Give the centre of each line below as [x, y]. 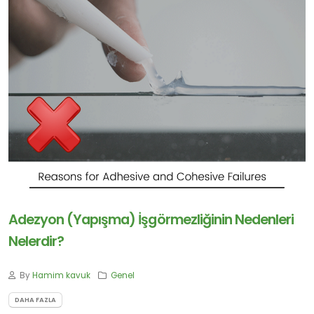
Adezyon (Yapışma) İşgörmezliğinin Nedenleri [151, 220]
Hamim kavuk [61, 275]
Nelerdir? [36, 241]
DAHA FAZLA [35, 299]
